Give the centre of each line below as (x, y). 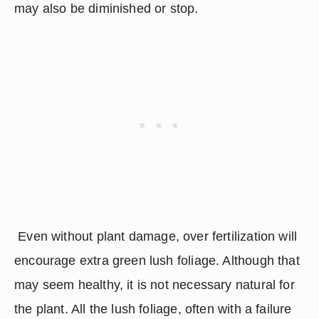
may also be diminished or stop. (106, 9)
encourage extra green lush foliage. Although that (157, 261)
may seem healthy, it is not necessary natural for (155, 285)
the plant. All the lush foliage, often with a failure (153, 309)
